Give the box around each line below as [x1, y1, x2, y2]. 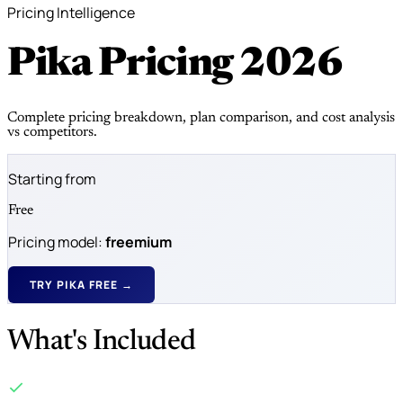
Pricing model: [8, 231, 105, 252]
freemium [105, 231, 172, 252]
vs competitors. [7, 124, 97, 139]
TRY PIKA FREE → [30, 276, 133, 292]
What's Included [7, 327, 196, 357]
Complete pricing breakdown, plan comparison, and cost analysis [7, 110, 395, 125]
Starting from [8, 168, 96, 189]
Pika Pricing [7, 46, 239, 86]
